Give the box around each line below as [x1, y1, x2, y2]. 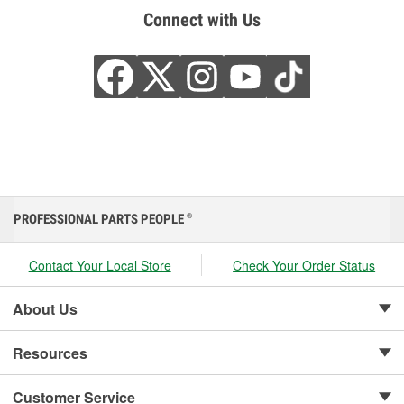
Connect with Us [143, 8, 261, 31]
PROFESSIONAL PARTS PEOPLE [14, 210, 187, 227]
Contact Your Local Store [28, 255, 171, 274]
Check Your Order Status [233, 255, 376, 274]
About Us [13, 298, 78, 319]
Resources [13, 342, 87, 363]
